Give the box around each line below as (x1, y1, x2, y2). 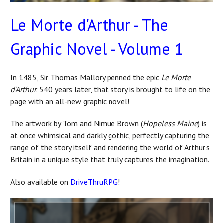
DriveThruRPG (70, 176, 118, 187)
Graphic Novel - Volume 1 (10, 38, 183, 59)
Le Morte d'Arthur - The (10, 14, 168, 35)
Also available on (10, 176, 70, 187)
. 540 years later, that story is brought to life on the (36, 84, 210, 94)
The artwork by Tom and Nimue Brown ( (10, 118, 143, 128)
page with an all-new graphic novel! (10, 96, 129, 106)
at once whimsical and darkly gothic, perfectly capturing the (10, 130, 209, 140)
